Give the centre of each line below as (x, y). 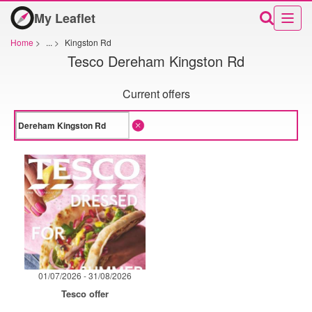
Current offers (156, 94)
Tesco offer (85, 294)
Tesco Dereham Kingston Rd (156, 61)
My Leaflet (65, 18)
